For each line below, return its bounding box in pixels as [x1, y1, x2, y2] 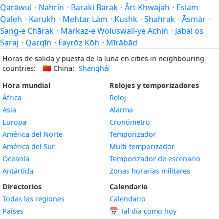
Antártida [2, 166, 33, 176]
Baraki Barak [71, 2, 118, 13]
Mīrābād [106, 37, 137, 48]
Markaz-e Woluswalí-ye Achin [61, 25, 168, 37]
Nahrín [39, 2, 64, 13]
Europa [2, 117, 26, 127]
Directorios [2, 182, 42, 192]
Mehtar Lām [63, 14, 108, 25]
